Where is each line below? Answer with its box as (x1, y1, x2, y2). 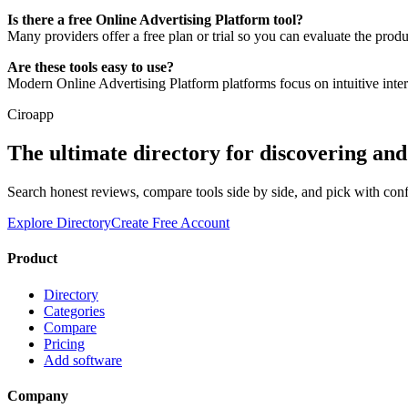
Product (7, 250, 57, 267)
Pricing (44, 335, 85, 352)
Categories (44, 302, 105, 319)
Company (7, 387, 68, 403)
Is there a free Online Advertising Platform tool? (7, 12, 303, 28)
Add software (44, 352, 122, 368)
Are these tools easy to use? (7, 59, 174, 76)
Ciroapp (7, 107, 54, 123)
